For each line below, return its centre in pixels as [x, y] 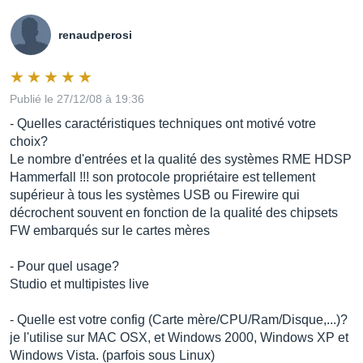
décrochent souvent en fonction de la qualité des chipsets [174, 213]
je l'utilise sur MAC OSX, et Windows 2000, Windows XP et [179, 337]
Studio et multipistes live [79, 284]
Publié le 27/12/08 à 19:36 [77, 99]
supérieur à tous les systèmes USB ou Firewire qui [155, 195]
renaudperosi [95, 35]
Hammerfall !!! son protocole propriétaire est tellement [162, 177]
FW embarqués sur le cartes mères [110, 231]
